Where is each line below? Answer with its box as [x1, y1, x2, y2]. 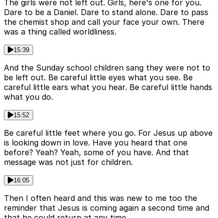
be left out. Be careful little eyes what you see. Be [4, 73, 193, 83]
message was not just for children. [4, 157, 133, 167]
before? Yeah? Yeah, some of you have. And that [4, 147, 189, 158]
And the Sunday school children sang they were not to [4, 63, 210, 73]
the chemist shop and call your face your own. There [4, 17, 204, 27]
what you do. [4, 92, 53, 102]
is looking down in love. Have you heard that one [4, 138, 187, 148]
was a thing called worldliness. [4, 27, 116, 37]
